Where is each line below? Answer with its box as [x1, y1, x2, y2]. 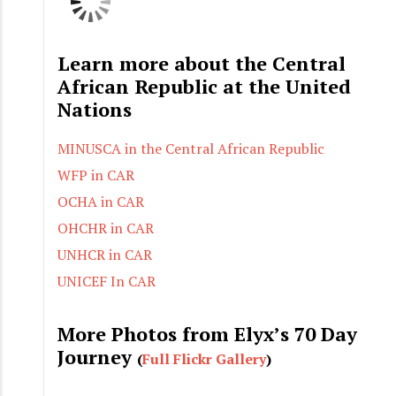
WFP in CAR [57, 165, 134, 186]
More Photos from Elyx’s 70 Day [57, 321, 357, 347]
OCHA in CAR [57, 192, 144, 212]
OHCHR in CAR [57, 218, 154, 239]
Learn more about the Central [57, 50, 346, 77]
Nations [57, 96, 132, 123]
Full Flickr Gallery [142, 349, 266, 369]
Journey [57, 344, 137, 370]
